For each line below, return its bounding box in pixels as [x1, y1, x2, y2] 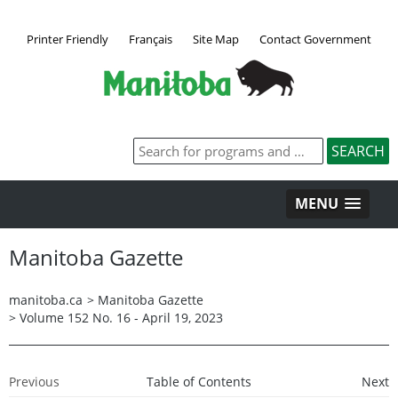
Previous [9, 372, 60, 390]
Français [129, 30, 172, 47]
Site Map [193, 30, 239, 47]
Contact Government [259, 30, 371, 47]
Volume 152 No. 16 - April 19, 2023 [20, 308, 223, 326]
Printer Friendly [27, 30, 108, 47]
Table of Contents [146, 372, 251, 390]
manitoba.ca [9, 291, 83, 308]
